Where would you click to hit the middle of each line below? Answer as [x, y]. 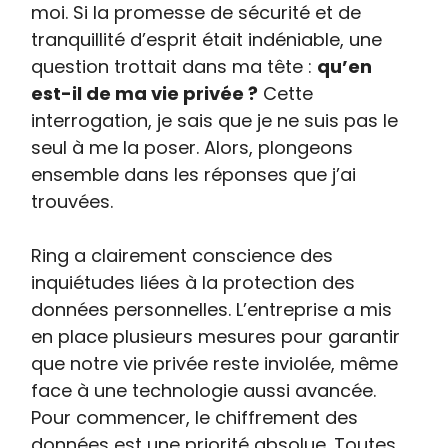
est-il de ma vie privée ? [145, 94]
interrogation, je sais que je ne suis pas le [215, 121]
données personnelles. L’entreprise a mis [212, 310]
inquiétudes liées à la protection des [193, 283]
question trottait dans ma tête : [174, 67]
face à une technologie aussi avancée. [204, 391]
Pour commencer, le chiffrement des [195, 418]
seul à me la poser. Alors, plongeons [192, 148]
